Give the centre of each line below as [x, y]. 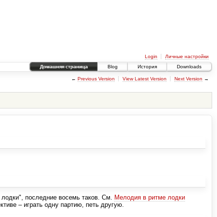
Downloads [189, 67]
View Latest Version [144, 78]
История [147, 67]
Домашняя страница [64, 67]
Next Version [188, 78]
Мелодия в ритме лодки [150, 198]
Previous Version [96, 78]
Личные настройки [187, 56]
